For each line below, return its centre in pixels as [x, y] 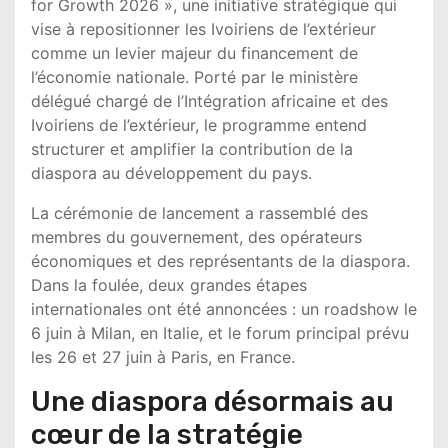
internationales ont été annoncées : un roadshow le [224, 309]
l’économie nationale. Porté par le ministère [194, 77]
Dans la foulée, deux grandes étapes [169, 285]
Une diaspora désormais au [212, 401]
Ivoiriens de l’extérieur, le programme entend [199, 125]
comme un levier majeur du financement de [194, 53]
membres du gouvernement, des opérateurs [196, 237]
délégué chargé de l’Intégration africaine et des [209, 101]
